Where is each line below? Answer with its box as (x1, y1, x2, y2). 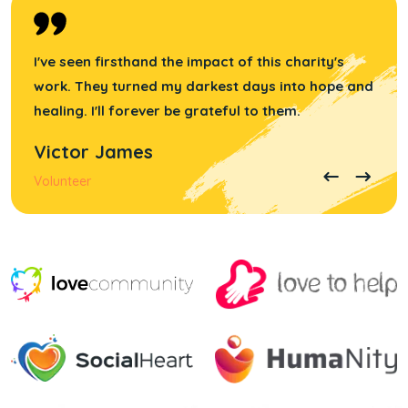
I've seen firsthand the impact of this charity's (34, 53, 344, 70)
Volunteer (34, 173, 91, 189)
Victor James (34, 140, 153, 163)
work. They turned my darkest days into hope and (34, 77, 373, 95)
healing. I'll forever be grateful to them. (34, 102, 301, 119)
